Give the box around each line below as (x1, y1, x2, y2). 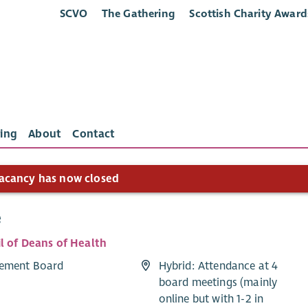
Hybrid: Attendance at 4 (158, 258, 278, 273)
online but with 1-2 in (158, 291, 264, 306)
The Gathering (101, 7, 175, 20)
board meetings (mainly (158, 275, 278, 289)
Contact (72, 127, 115, 141)
